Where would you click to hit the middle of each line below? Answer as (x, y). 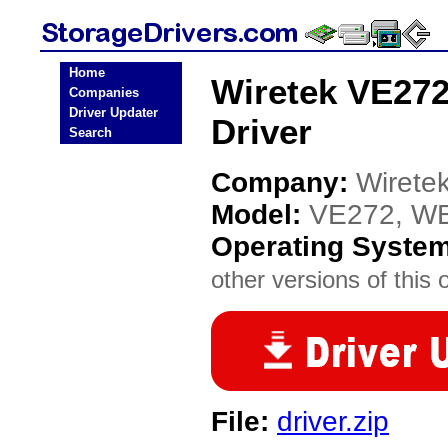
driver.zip (333, 421)
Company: (283, 182)
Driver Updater (113, 112)
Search (90, 132)
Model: (260, 214)
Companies (104, 92)
